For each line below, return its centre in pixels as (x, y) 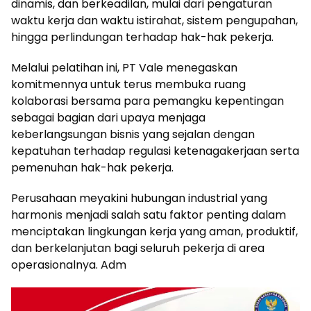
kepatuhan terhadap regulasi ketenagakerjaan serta (155, 151)
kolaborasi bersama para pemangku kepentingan (148, 101)
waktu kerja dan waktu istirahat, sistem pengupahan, (154, 20)
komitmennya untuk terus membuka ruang (128, 84)
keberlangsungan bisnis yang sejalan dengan (133, 134)
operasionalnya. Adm (69, 265)
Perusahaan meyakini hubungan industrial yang (139, 198)
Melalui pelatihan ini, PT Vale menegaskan (124, 68)
